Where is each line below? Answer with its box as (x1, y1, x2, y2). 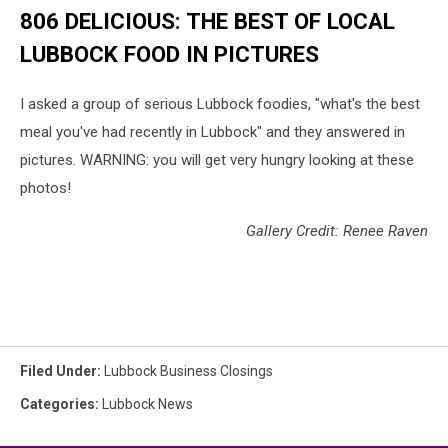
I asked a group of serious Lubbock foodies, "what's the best (20, 95, 420, 114)
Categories (20, 396, 95, 413)
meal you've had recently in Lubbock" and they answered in (20, 123, 405, 142)
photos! (20, 179, 71, 198)
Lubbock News (102, 396, 193, 413)
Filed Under (20, 363, 97, 380)
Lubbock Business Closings (104, 363, 273, 380)
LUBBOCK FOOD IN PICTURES (20, 41, 319, 68)
